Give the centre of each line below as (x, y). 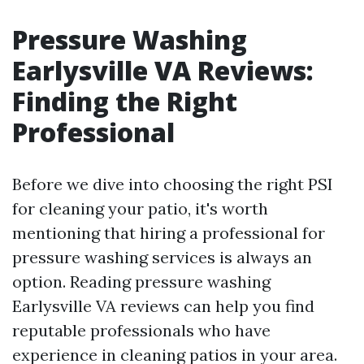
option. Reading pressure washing (141, 282)
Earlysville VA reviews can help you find (163, 306)
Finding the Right (125, 101)
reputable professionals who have (141, 330)
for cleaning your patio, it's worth (140, 208)
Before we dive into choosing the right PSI (173, 184)
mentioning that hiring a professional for (169, 233)
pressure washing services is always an (162, 257)
